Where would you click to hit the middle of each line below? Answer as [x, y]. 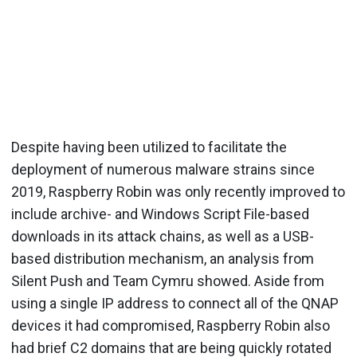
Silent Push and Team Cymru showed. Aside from [168, 280]
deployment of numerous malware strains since [163, 169]
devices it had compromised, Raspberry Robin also [171, 325]
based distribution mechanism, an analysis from [163, 258]
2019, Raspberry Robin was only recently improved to [178, 191]
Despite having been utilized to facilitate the [149, 147]
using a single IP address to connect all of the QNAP [175, 303]
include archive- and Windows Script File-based [160, 214]
